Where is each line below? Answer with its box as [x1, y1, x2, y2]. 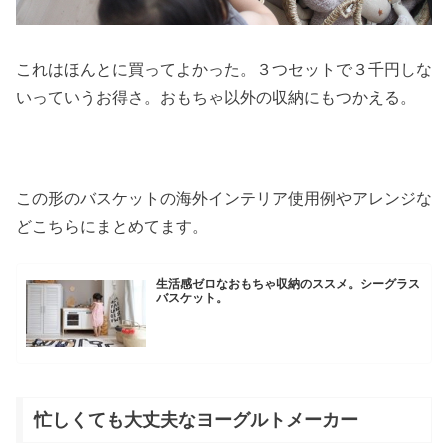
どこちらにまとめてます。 [16, 217, 208, 235]
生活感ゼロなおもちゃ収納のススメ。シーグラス [156, 276, 421, 291]
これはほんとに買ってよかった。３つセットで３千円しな [16, 61, 432, 79]
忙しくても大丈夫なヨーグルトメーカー [33, 410, 358, 431]
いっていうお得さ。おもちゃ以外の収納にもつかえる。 [16, 89, 416, 107]
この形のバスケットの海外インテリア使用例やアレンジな [16, 189, 432, 207]
